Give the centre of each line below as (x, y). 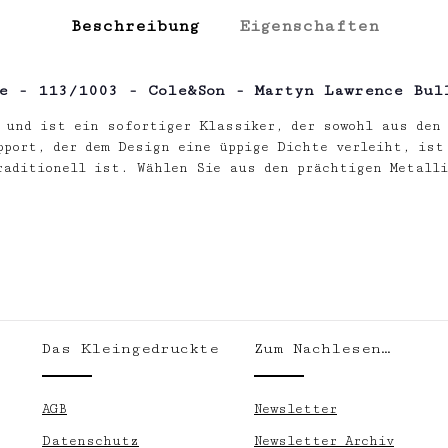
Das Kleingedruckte (130, 348)
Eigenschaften (308, 26)
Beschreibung (134, 26)
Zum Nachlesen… (322, 348)
